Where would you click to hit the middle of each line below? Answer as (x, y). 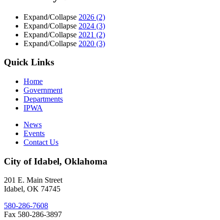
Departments (43, 99)
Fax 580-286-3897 (33, 215)
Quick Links (29, 62)
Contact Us (41, 142)
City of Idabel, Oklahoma (56, 161)
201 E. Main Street (33, 180)
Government (43, 90)
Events (34, 133)
